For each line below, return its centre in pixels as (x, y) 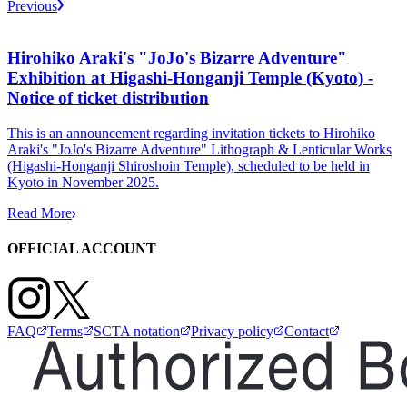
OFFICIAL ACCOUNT (82, 249)
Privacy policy (232, 332)
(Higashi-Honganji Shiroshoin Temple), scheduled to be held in (189, 165)
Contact (307, 332)
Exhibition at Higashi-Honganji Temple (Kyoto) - (190, 78)
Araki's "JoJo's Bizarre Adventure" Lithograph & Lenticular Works (199, 149)
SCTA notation (137, 332)
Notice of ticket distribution (108, 98)
